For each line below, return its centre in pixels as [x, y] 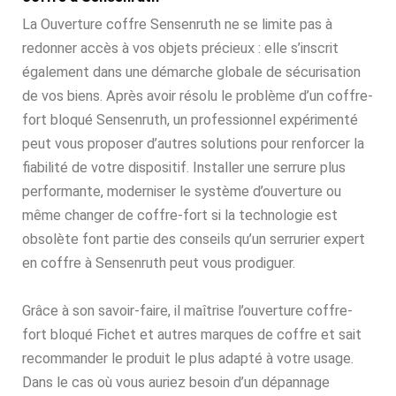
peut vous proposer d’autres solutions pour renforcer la [193, 144]
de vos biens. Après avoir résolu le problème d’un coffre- [198, 96]
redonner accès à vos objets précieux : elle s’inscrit [180, 49]
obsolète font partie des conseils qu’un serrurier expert [194, 240]
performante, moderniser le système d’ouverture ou [182, 192]
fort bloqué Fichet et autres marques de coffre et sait [192, 335]
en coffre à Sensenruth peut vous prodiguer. [159, 263]
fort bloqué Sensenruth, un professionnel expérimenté [190, 120]
